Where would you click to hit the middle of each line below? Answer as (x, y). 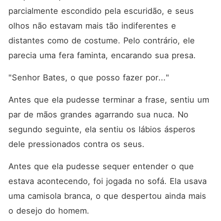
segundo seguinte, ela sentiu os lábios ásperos (102, 129)
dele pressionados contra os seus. (78, 144)
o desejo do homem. (50, 211)
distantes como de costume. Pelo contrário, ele (101, 40)
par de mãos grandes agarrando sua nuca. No (98, 114)
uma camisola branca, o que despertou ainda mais (107, 196)
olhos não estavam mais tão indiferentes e (92, 26)
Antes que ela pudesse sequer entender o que (101, 166)
